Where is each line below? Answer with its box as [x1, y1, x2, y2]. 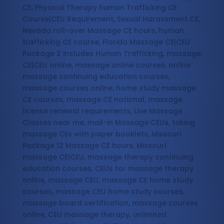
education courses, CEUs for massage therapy [22, 163, 193, 174]
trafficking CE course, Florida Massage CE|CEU [22, 37, 190, 47]
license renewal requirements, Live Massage [22, 106, 182, 116]
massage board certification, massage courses [22, 198, 198, 208]
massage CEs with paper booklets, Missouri [22, 129, 181, 139]
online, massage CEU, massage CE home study [22, 175, 193, 185]
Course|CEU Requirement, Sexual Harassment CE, [22, 14, 200, 24]
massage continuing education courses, [22, 71, 170, 82]
